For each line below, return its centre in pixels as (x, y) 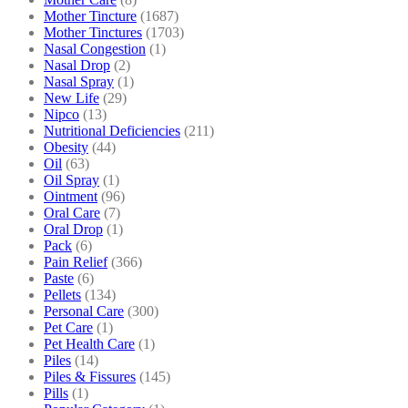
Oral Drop (73, 229)
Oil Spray (71, 179)
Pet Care (68, 327)
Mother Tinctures (93, 32)
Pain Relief (76, 261)
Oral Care (72, 212)
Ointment (71, 196)
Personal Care (84, 311)
